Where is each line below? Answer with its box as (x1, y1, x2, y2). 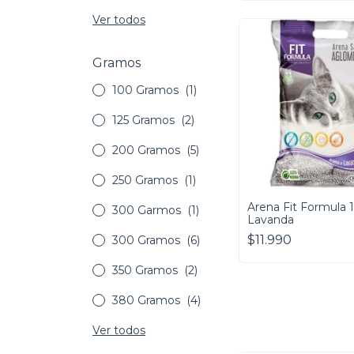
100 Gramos (112, 83, 182, 98)
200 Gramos (112, 143, 183, 158)
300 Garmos (112, 203, 184, 218)
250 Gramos (112, 173, 181, 188)
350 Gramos (112, 263, 181, 278)
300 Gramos (112, 233, 183, 248)
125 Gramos (112, 113, 178, 128)
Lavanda (247, 213, 294, 228)
